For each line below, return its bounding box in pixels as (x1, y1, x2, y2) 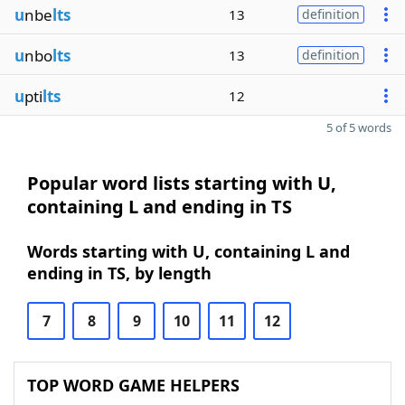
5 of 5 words (326, 119, 391, 136)
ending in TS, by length (27, 262, 212, 284)
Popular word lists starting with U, (27, 171, 336, 195)
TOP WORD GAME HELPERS (27, 374, 240, 396)
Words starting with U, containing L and (27, 240, 350, 262)
